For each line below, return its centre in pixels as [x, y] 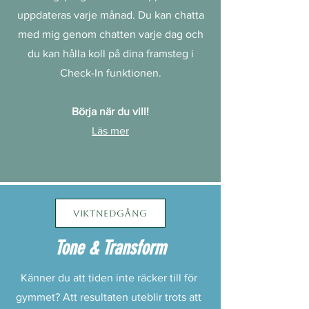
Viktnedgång [110, 213]
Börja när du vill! [110, 111]
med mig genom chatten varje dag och [110, 34]
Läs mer [110, 131]
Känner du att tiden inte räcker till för [109, 278]
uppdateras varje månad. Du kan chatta [110, 15]
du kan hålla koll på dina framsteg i [110, 53]
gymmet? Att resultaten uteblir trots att [109, 297]
